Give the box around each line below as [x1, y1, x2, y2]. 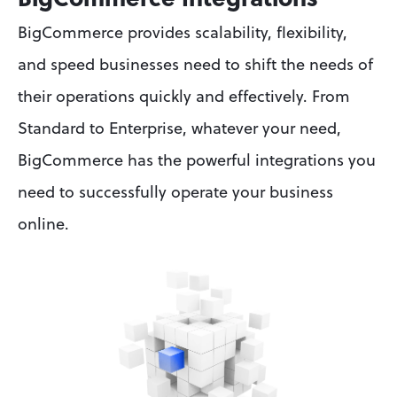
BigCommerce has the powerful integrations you [18, 153, 376, 169]
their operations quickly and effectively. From [18, 90, 350, 105]
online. [18, 217, 69, 233]
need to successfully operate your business [18, 185, 333, 201]
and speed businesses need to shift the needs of [18, 58, 373, 74]
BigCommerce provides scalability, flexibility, [18, 26, 347, 42]
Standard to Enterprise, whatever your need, [18, 121, 341, 137]
